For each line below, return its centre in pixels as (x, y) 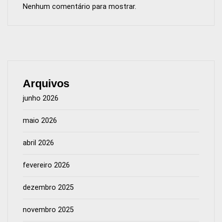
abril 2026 (38, 143)
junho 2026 (41, 98)
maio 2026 (40, 120)
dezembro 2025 (48, 187)
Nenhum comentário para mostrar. (80, 6)
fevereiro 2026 (46, 165)
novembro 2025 (48, 210)
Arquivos (46, 83)
